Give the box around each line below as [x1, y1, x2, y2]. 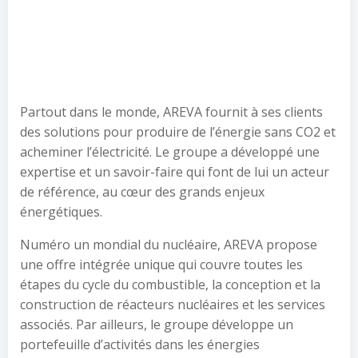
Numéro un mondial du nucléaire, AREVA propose [20, 236, 317, 253]
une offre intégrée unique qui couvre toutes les [20, 256, 303, 273]
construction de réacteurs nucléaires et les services [20, 296, 325, 313]
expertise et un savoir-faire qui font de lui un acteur [20, 163, 329, 181]
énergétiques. [20, 203, 102, 221]
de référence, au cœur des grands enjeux [20, 183, 265, 201]
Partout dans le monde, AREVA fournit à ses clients [20, 103, 323, 121]
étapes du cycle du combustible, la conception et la [20, 276, 320, 293]
